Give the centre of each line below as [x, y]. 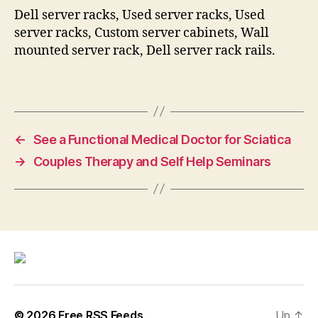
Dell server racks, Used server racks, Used [139, 15]
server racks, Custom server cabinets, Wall [142, 33]
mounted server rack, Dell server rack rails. [145, 51]
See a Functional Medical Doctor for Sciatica [162, 139]
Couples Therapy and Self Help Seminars [152, 161]
